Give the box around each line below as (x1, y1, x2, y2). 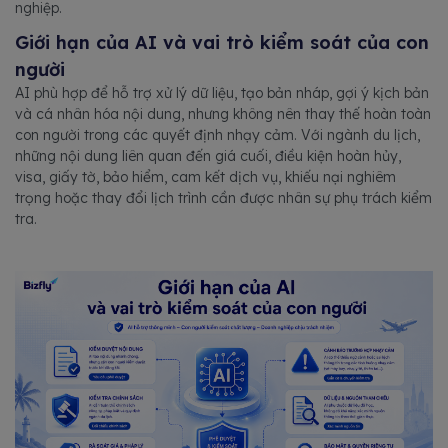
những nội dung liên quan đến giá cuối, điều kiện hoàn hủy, (15, 147, 401, 166)
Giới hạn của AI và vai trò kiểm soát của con (15, 31, 429, 55)
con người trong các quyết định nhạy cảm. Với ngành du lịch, (15, 126, 420, 145)
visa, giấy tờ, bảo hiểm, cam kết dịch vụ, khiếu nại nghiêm (15, 168, 396, 187)
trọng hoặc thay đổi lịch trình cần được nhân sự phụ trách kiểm (15, 189, 432, 208)
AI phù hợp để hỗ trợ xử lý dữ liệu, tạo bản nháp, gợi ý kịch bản (15, 84, 429, 103)
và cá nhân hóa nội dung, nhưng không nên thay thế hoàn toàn (15, 105, 431, 124)
